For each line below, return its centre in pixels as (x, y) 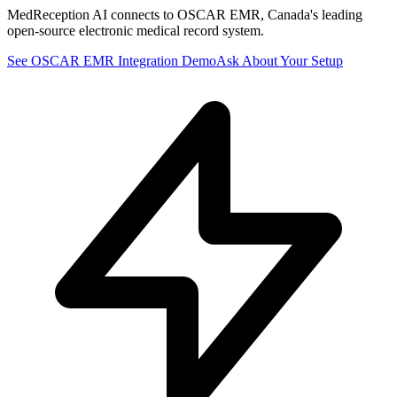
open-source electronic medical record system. (136, 31)
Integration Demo (165, 61)
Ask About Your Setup (280, 61)
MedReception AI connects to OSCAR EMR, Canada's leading (185, 15)
